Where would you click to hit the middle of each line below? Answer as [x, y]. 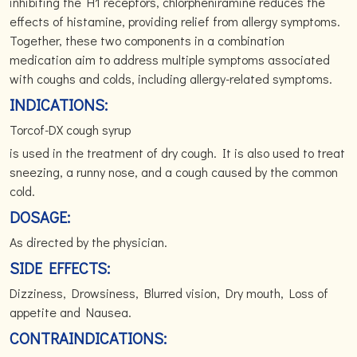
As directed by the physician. [88, 242]
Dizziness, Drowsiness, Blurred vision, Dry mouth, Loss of [169, 293]
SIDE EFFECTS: [61, 268]
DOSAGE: [40, 217]
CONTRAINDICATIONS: [88, 338]
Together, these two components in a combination [147, 40]
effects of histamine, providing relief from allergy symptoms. [175, 21]
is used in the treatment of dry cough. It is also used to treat [177, 153]
